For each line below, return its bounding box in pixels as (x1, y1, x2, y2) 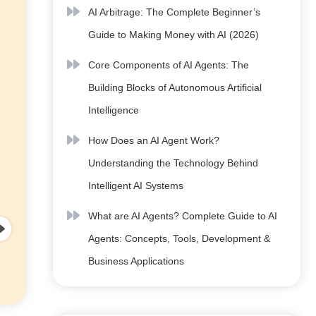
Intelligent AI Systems (88, 180, 183, 191)
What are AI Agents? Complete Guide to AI (88, 210, 277, 221)
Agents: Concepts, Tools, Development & (88, 233, 270, 244)
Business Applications (88, 255, 184, 267)
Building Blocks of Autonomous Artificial (88, 82, 262, 93)
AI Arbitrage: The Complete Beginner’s (88, 6, 260, 18)
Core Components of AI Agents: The (88, 59, 249, 71)
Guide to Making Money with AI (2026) (88, 29, 259, 40)
